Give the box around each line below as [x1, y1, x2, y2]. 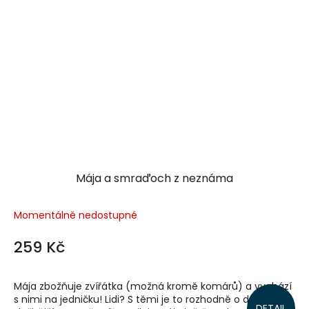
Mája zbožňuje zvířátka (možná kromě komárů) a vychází [14, 279, 292, 294]
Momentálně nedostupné [14, 208, 137, 223]
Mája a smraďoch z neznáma [76, 170, 233, 187]
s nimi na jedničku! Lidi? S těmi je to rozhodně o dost [14, 292, 264, 307]
